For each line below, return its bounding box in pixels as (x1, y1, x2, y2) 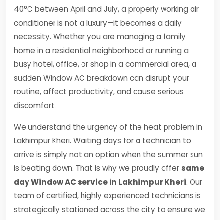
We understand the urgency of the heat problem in (14, 122, 202, 132)
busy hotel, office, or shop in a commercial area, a (14, 59, 196, 69)
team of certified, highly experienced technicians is (14, 191, 201, 201)
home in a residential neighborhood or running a (14, 45, 189, 55)
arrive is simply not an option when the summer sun (14, 149, 203, 160)
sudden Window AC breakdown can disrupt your (14, 73, 189, 83)
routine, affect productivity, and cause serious (14, 86, 184, 97)
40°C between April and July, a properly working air (14, 4, 199, 14)
